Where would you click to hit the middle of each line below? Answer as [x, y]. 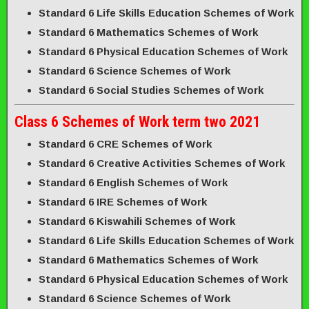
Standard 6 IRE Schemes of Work [123, 202]
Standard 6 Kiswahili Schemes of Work [137, 221]
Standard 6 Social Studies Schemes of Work [151, 90]
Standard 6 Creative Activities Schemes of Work [162, 163]
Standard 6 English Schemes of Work [133, 182]
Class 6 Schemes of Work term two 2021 [137, 122]
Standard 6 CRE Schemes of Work [125, 144]
